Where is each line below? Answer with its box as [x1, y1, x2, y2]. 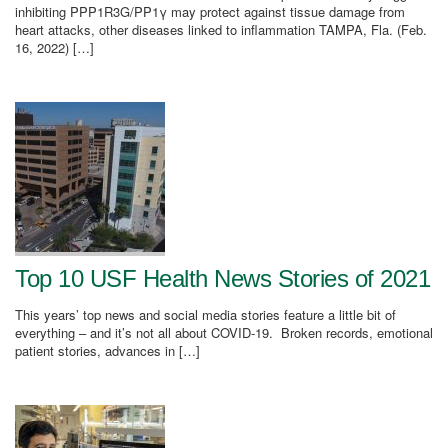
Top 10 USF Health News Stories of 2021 [15, 265, 430, 292]
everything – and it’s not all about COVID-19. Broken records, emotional [15, 323, 433, 342]
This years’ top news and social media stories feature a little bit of [15, 305, 396, 324]
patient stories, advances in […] [15, 341, 200, 360]
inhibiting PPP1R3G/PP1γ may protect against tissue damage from [15, 2, 405, 21]
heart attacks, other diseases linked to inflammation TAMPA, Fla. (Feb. [15, 20, 427, 39]
